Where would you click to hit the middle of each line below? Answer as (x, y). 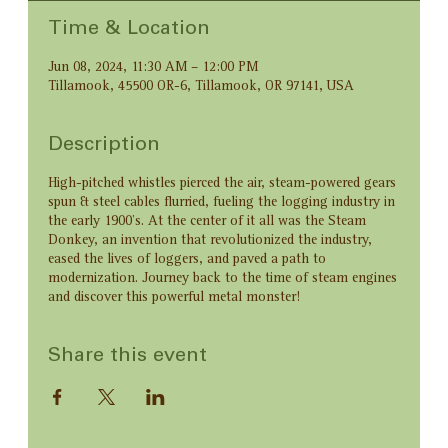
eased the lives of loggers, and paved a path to (187, 260)
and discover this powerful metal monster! (174, 298)
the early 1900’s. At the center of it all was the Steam (207, 222)
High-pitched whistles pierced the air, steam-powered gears (222, 184)
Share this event (128, 357)
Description (104, 146)
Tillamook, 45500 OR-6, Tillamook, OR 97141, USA (201, 87)
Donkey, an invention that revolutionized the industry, (210, 241)
